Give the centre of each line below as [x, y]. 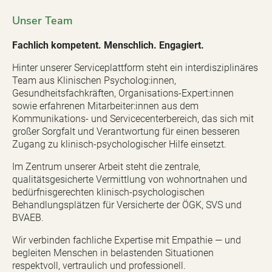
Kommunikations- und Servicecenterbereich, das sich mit [133, 118]
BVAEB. [28, 217]
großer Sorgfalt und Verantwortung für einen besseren [126, 131]
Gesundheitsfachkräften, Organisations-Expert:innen [123, 93]
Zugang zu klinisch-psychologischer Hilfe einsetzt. [119, 144]
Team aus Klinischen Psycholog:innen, [94, 80]
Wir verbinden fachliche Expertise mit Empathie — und [127, 240]
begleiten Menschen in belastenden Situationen [113, 253]
